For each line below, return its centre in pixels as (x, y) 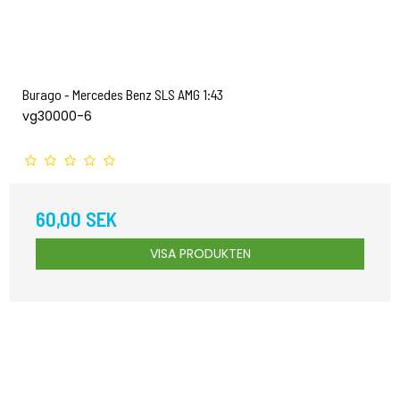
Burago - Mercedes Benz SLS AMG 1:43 (123, 94)
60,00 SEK (76, 218)
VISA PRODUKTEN (200, 253)
